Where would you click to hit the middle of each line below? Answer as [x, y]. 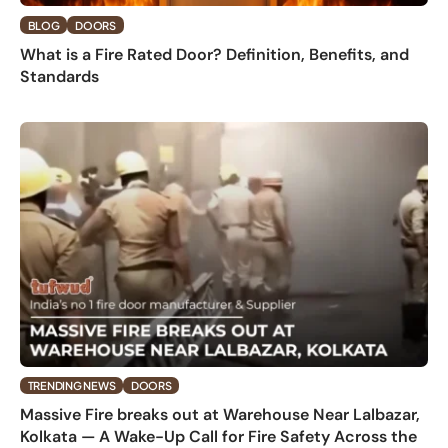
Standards [59, 76]
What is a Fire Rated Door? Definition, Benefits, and [214, 54]
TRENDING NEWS [71, 385]
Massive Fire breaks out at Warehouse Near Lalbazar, [220, 415]
